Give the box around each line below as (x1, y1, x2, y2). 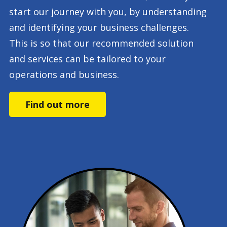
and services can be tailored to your (9, 52, 166, 65)
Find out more (25, 98, 90, 110)
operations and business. (9, 68, 119, 81)
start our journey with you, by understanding (9, 5, 207, 18)
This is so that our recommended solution (9, 36, 194, 49)
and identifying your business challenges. (9, 21, 189, 33)
